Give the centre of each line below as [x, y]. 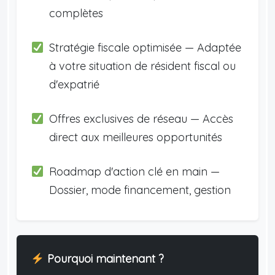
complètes [76, 13]
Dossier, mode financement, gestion [140, 190]
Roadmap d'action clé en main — [134, 171]
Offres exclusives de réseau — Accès [141, 118]
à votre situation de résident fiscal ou [142, 66]
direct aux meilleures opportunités [135, 137]
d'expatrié [74, 84]
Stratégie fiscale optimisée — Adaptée [145, 47]
